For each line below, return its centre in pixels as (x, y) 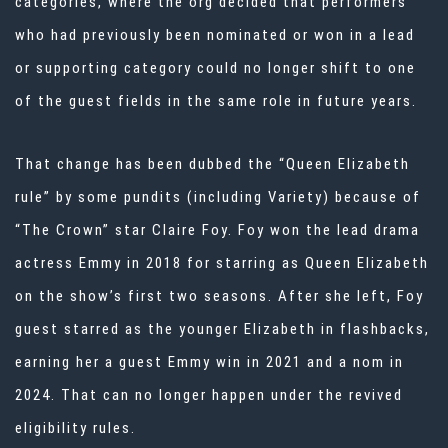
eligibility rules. (75, 428)
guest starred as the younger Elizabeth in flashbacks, (222, 329)
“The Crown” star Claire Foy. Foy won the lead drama (217, 230)
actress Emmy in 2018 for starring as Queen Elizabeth (222, 263)
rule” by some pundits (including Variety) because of (218, 197)
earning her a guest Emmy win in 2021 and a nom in (209, 362)
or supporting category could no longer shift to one (215, 68)
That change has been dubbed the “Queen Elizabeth (212, 164)
